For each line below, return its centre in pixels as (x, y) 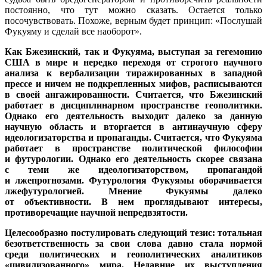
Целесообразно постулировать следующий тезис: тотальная (133, 232)
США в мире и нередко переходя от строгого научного (133, 62)
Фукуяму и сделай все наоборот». (73, 31)
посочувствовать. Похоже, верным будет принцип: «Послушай (133, 20)
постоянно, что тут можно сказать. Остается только (133, 10)
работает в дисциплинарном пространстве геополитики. (133, 105)
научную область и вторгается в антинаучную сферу (133, 126)
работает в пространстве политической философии (133, 148)
